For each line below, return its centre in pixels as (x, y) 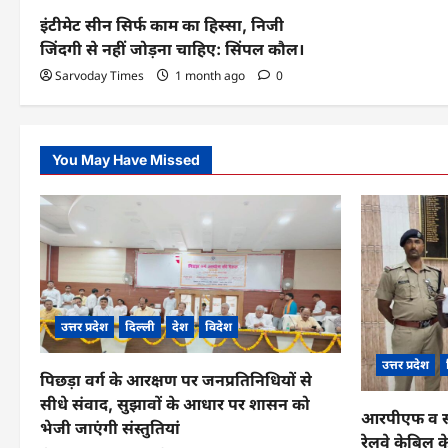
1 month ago (210, 75)
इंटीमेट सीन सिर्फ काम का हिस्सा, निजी (162, 24)
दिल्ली (140, 326)
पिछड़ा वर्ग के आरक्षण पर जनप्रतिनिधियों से (176, 379)
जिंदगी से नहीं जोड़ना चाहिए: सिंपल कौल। (172, 48)
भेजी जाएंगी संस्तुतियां (110, 427)
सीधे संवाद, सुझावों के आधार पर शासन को (175, 403)
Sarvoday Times (99, 75)
